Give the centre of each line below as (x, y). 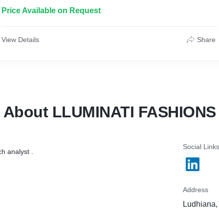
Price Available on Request (51, 11)
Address (196, 190)
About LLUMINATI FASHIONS (109, 112)
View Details (20, 40)
